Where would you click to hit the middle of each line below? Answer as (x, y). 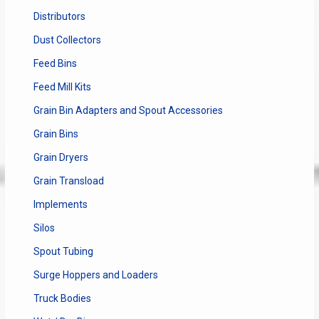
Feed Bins (55, 64)
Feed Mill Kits (62, 87)
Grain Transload (68, 181)
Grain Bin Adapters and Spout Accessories (128, 111)
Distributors (59, 17)
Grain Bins (56, 134)
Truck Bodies (62, 299)
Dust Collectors (67, 40)
